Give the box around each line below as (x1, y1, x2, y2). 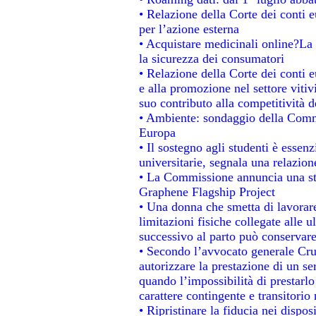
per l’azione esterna (138, 21, 239, 36)
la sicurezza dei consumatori (138, 51, 284, 66)
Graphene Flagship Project (138, 184, 275, 199)
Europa (138, 125, 176, 140)
